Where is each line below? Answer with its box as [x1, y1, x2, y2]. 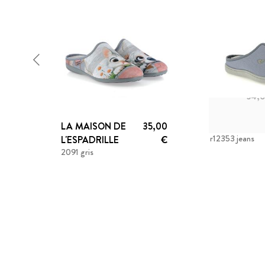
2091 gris [61, 146, 94, 159]
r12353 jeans [210, 132, 255, 145]
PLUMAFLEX [210, 119, 263, 133]
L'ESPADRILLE [61, 133, 119, 147]
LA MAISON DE [61, 119, 127, 133]
